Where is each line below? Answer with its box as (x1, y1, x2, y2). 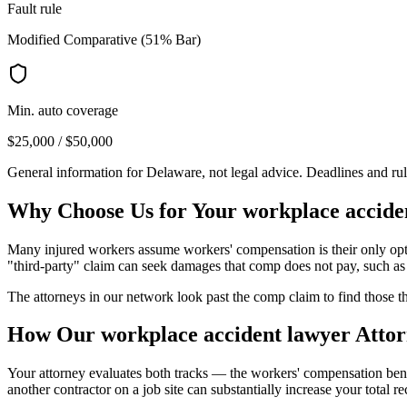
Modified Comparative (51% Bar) (7, 31, 201, 47)
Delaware (146, 164, 202, 180)
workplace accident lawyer (101, 323, 351, 347)
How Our (7, 323, 101, 347)
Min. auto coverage (7, 102, 118, 118)
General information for (7, 164, 146, 180)
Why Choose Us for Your (7, 198, 243, 223)
